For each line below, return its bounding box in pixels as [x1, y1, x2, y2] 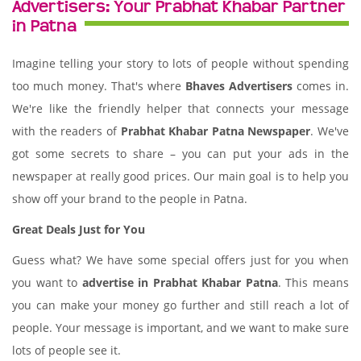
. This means [277, 275, 350, 290]
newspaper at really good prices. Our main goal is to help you [12, 168, 349, 184]
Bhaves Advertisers [185, 78, 293, 93]
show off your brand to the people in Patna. [12, 191, 247, 206]
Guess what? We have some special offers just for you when [12, 252, 349, 268]
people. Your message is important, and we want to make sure [12, 320, 349, 335]
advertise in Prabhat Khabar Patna [81, 275, 278, 290]
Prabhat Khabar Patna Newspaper [120, 123, 311, 139]
